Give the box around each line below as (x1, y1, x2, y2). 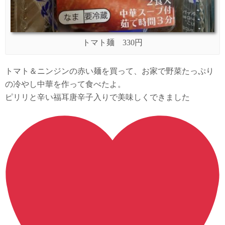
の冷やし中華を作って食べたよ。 (5, 79, 126, 88)
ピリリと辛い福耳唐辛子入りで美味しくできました (5, 92, 190, 101)
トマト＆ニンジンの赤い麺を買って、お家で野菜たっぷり (5, 66, 214, 75)
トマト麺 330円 (82, 38, 143, 47)
